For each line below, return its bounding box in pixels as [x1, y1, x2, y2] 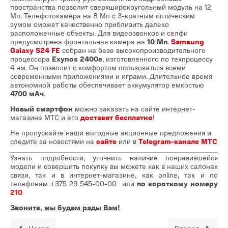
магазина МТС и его [10, 112, 80, 123]
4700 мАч [10, 88, 44, 99]
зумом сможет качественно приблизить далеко [10, 19, 169, 30]
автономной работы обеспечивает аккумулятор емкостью [10, 79, 204, 90]
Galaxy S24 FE [10, 45, 60, 55]
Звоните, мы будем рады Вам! [10, 202, 120, 213]
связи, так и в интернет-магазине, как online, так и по [10, 169, 218, 180]
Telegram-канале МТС [138, 136, 217, 147]
